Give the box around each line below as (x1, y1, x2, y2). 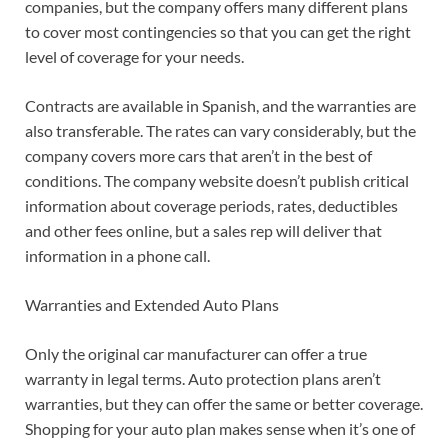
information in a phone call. (25, 246, 210, 266)
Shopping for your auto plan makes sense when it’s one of (25, 419, 415, 439)
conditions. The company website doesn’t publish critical (25, 171, 409, 191)
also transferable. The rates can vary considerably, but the (25, 121, 416, 141)
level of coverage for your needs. (25, 47, 244, 67)
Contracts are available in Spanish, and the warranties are (25, 96, 416, 116)
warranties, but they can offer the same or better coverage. (25, 394, 423, 414)
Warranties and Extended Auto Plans (25, 295, 279, 315)
